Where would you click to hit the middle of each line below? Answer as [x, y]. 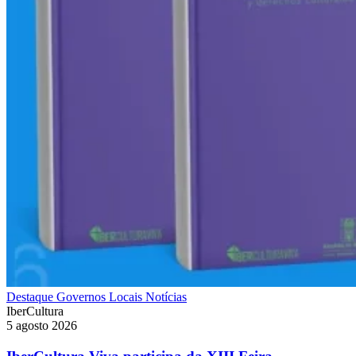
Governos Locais [101, 297]
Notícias [166, 297]
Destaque [31, 297]
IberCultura [35, 311]
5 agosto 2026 [42, 326]
